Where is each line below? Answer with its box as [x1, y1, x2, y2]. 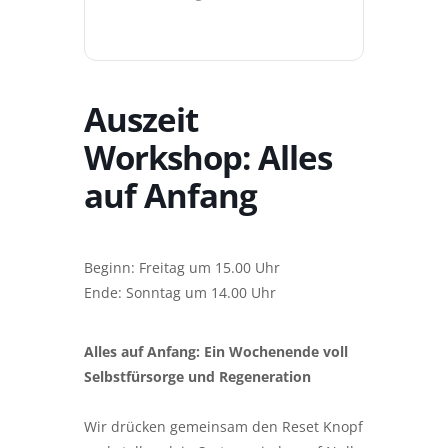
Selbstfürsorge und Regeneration [84, 367, 311, 386]
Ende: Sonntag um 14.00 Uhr [84, 283, 276, 302]
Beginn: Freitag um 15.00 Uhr [84, 258, 280, 277]
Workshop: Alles [84, 135, 332, 180]
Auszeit [84, 97, 198, 142]
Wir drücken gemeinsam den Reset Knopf [84, 417, 363, 436]
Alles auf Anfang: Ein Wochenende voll [84, 342, 348, 361]
